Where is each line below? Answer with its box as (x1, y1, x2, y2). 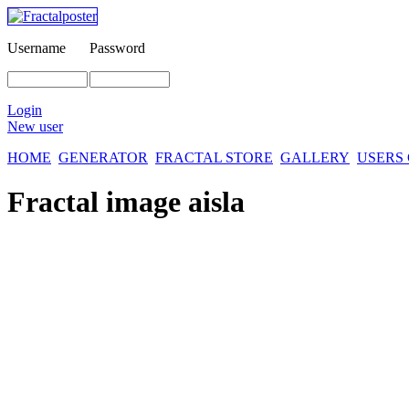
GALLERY (280, 150, 350, 165)
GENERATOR (58, 150, 148, 165)
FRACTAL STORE (155, 150, 273, 165)
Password (89, 40, 145, 56)
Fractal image (7, 185, 188, 219)
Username (7, 40, 66, 56)
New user (7, 119, 63, 134)
